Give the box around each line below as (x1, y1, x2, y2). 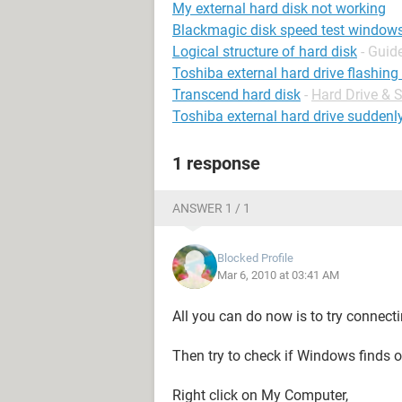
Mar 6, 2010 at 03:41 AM (217, 268, 339, 282)
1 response (172, 153, 260, 174)
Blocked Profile (217, 251, 293, 265)
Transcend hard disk (172, 86, 301, 103)
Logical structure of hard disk (172, 43, 357, 60)
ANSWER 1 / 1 (172, 201, 250, 215)
